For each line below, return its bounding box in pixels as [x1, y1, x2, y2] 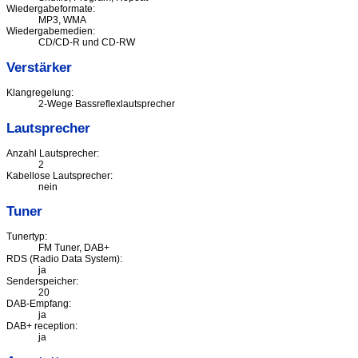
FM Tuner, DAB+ [38, 242, 109, 254]
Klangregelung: [6, 86, 74, 98]
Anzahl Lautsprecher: [6, 147, 99, 159]
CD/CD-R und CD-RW [38, 37, 135, 49]
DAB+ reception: [6, 320, 78, 332]
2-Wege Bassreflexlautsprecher [38, 97, 175, 109]
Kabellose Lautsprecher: [6, 169, 113, 181]
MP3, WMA [38, 14, 86, 26]
